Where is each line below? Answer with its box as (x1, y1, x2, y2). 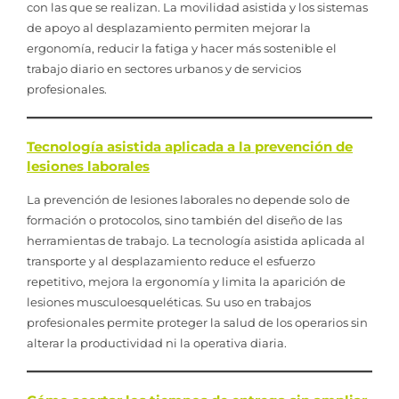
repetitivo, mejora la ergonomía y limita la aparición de (27, 273, 346, 289)
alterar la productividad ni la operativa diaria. (27, 335, 287, 350)
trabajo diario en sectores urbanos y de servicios (27, 61, 301, 76)
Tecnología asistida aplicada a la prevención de (27, 137, 353, 155)
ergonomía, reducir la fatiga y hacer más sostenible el (27, 40, 337, 55)
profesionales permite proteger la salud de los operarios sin (27, 314, 368, 330)
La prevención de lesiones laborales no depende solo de (27, 191, 350, 207)
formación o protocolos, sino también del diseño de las (27, 212, 342, 227)
